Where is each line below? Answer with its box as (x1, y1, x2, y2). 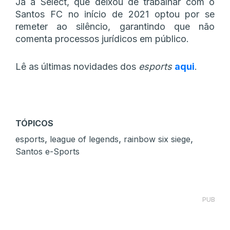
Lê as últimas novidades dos (15, 61, 139, 72)
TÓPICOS (15, 118, 53, 128)
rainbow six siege (124, 133, 190, 144)
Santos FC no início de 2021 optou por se (15, 8, 215, 20)
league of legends (50, 133, 119, 144)
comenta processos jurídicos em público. (15, 33, 189, 44)
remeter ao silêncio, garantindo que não (15, 21, 215, 32)
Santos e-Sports (15, 146, 80, 157)
